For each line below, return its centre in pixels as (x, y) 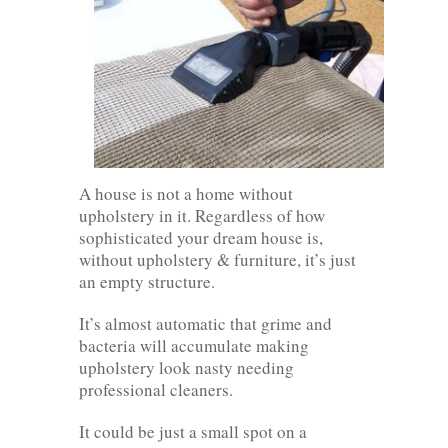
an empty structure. (147, 281)
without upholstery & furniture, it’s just (217, 259)
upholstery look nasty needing (186, 367)
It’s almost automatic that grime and (205, 323)
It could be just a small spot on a (193, 431)
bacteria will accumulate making (194, 345)
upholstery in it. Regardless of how (202, 215)
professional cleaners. (156, 389)
